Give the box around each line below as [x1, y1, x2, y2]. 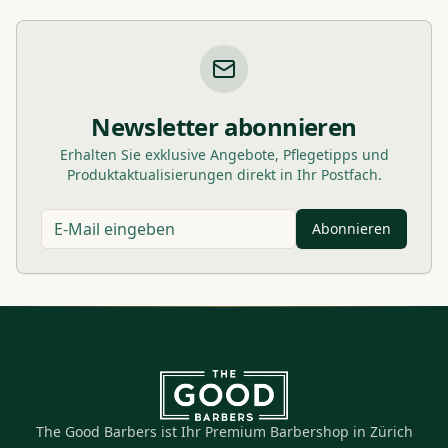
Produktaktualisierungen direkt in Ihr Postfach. [66, 164, 382, 184]
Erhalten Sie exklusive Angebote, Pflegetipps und [59, 144, 389, 164]
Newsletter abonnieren [91, 109, 357, 143]
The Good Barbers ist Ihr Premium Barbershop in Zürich [35, 422, 413, 442]
